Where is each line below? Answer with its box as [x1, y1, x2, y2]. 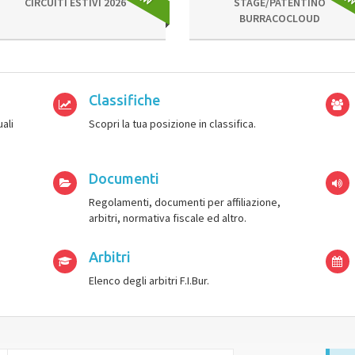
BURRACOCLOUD [239, 11, 320, 25]
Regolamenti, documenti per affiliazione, [89, 195, 281, 209]
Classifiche [89, 92, 161, 108]
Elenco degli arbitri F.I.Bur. [89, 273, 210, 288]
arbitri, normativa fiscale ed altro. [89, 211, 247, 225]
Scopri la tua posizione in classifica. [89, 116, 257, 131]
